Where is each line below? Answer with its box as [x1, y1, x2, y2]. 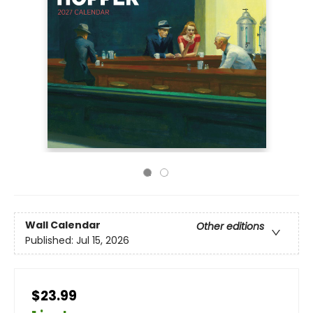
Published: [25, 233, 76, 248]
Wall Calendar [25, 218, 101, 233]
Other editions [196, 219, 264, 234]
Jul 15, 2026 [76, 233, 129, 248]
